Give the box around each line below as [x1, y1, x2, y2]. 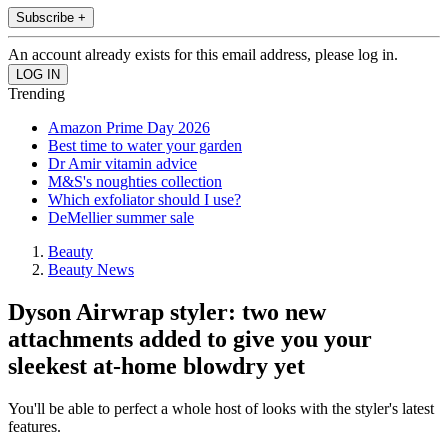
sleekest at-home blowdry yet [8, 353, 305, 380]
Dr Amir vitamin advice [48, 155, 197, 173]
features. [8, 418, 61, 436]
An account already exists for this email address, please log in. [8, 46, 398, 64]
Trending [8, 85, 65, 103]
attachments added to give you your [8, 326, 372, 353]
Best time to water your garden [48, 137, 242, 155]
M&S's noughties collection [48, 173, 222, 191]
